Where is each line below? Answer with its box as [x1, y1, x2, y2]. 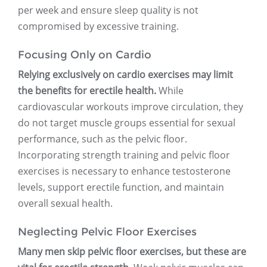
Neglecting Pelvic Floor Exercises [18, 225, 197, 239]
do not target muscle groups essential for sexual [18, 116, 235, 130]
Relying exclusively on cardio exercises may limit [18, 68, 233, 82]
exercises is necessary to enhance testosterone [18, 164, 231, 178]
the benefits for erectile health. [18, 84, 156, 98]
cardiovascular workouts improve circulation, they [18, 100, 243, 114]
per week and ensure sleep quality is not [18, 4, 198, 17]
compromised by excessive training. [18, 20, 179, 33]
